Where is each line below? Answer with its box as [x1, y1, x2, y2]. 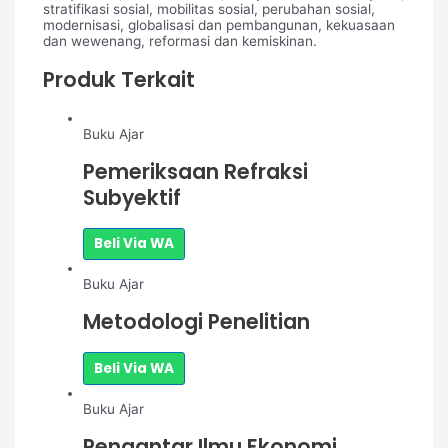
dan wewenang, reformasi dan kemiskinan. [42, 33, 317, 50]
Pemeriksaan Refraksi [82, 156, 308, 186]
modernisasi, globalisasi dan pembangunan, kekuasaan [42, 17, 395, 34]
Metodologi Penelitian [82, 307, 310, 337]
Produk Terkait [42, 64, 195, 94]
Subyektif [82, 182, 181, 212]
